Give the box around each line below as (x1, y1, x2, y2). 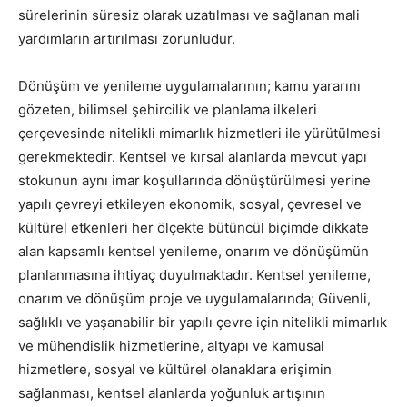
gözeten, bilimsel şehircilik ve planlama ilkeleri (18, 101, 317, 118)
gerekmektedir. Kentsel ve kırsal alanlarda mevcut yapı (18, 148, 367, 165)
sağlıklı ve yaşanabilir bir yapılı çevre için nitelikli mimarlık (18, 313, 387, 331)
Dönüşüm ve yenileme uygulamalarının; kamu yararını (18, 77, 361, 94)
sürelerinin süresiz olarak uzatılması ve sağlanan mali (18, 6, 360, 24)
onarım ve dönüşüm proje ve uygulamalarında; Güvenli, (18, 290, 371, 307)
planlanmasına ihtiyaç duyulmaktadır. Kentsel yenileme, (18, 266, 371, 283)
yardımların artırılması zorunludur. (18, 30, 235, 47)
